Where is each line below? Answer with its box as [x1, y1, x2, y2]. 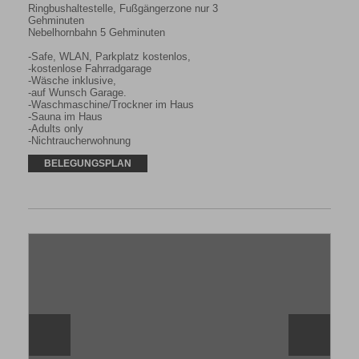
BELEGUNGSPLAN [44, 158, 131, 170]
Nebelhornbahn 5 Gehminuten [28, 26, 165, 39]
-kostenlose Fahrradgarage [28, 63, 151, 75]
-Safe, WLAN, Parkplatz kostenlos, [28, 50, 191, 63]
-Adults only [28, 123, 83, 135]
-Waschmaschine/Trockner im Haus [28, 99, 194, 111]
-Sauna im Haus [28, 111, 103, 123]
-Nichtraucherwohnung [28, 135, 131, 147]
